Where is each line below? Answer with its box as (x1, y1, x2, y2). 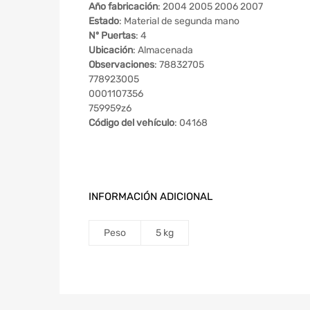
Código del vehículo (89, 116, 174, 129)
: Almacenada (133, 44, 193, 56)
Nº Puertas (89, 29, 136, 42)
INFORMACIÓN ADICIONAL (89, 190, 212, 203)
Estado (89, 15, 119, 27)
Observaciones (89, 58, 154, 71)
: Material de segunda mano (119, 15, 239, 27)
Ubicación (89, 44, 133, 56)
